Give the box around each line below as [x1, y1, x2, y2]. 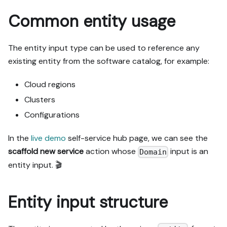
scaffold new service [8, 146, 84, 157]
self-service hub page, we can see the [66, 133, 208, 144]
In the [8, 133, 31, 144]
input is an [168, 146, 209, 157]
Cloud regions [24, 79, 75, 90]
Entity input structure [8, 191, 168, 213]
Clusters [24, 94, 55, 105]
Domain [139, 147, 167, 157]
